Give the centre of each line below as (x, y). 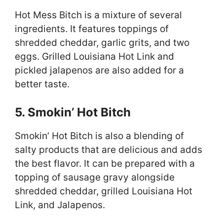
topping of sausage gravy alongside (95, 177)
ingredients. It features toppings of (92, 29)
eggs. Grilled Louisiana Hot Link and (94, 57)
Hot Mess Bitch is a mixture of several (98, 15)
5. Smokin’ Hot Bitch (73, 112)
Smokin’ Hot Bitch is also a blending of (99, 136)
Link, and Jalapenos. (60, 205)
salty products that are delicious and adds (109, 149)
